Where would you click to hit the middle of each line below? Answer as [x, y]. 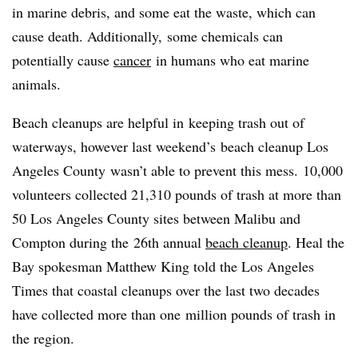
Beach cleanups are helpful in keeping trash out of [158, 122]
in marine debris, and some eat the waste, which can [164, 12]
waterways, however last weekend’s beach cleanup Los [170, 146]
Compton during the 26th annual [109, 242]
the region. [46, 338]
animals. [36, 84]
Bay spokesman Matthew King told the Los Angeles [163, 266]
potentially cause [63, 60]
